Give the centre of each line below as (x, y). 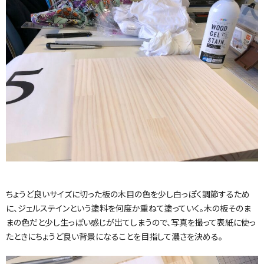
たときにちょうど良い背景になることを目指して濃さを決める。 (114, 237)
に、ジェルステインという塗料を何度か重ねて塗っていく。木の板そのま (128, 209)
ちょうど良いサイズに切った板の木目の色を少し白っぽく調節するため (128, 195)
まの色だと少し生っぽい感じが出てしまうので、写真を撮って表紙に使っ (131, 223)
